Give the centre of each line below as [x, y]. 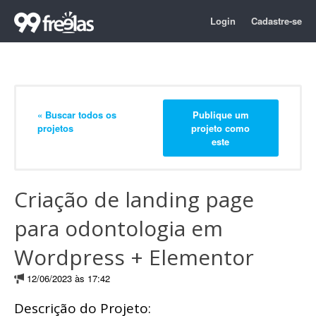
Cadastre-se [276, 21]
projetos [55, 128]
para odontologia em [119, 228]
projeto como [221, 128]
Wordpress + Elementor [134, 257]
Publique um [220, 114]
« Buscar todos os [77, 114]
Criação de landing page [134, 199]
